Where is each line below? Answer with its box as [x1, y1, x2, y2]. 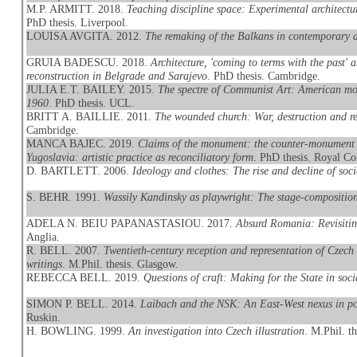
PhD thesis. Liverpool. [26, 16, 129, 29]
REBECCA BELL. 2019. [26, 271, 144, 284]
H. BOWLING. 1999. [26, 324, 129, 337]
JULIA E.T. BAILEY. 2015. [26, 83, 159, 96]
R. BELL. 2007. [26, 244, 104, 257]
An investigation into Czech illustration [128, 324, 305, 337]
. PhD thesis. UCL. [49, 96, 135, 109]
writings [26, 257, 63, 270]
